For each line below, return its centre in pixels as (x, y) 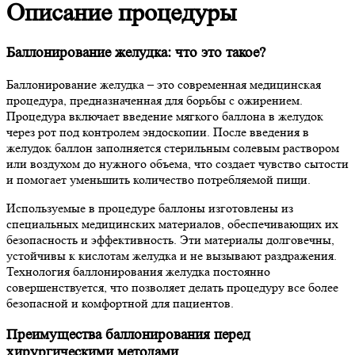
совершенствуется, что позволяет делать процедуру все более (172, 288)
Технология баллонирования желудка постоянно (138, 272)
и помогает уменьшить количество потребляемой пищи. (158, 180)
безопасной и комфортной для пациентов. (120, 303)
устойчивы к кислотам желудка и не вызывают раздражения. (172, 256)
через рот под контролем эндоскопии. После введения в (158, 132)
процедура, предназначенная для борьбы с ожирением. (155, 101)
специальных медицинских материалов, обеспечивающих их (172, 224)
